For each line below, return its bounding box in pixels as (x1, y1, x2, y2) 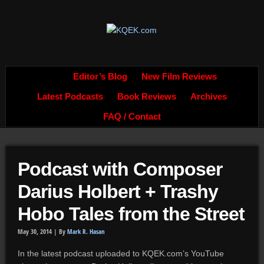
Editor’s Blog (72, 72, 127, 81)
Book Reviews (117, 92, 176, 101)
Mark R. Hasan (67, 227, 105, 236)
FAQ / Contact (103, 112, 161, 121)
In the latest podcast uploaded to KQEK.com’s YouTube (17, 249, 224, 258)
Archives (190, 92, 227, 101)
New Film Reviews (141, 72, 217, 81)
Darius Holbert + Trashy (17, 181, 218, 202)
